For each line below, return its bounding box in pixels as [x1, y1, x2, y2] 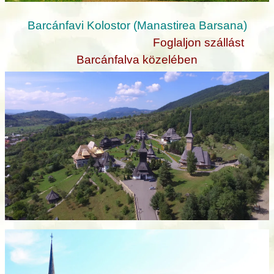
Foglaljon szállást [152, 35, 244, 49]
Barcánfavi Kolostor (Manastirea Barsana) [27, 18, 247, 32]
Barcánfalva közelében [76, 53, 198, 66]
